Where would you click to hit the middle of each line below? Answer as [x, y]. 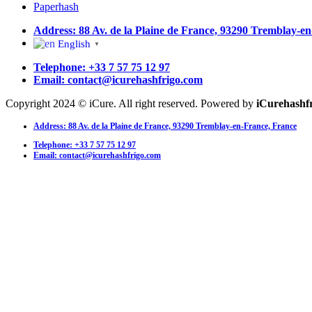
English [74, 44]
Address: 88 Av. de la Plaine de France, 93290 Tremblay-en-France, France [165, 126]
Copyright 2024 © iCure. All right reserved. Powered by [131, 104]
